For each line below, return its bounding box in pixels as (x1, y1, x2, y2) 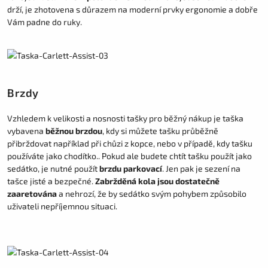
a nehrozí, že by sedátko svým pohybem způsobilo (59, 188, 246, 199)
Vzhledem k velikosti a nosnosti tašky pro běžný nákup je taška (7, 113, 243, 124)
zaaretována (7, 188, 57, 199)
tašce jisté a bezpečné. (7, 176, 93, 187)
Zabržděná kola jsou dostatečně (95, 176, 220, 187)
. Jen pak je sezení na (162, 163, 240, 174)
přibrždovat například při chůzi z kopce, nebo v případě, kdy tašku (7, 138, 252, 149)
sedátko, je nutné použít (7, 163, 98, 174)
